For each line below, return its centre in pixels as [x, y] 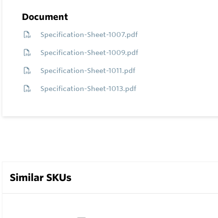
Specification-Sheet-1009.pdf [89, 52]
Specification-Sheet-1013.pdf [88, 88]
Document [45, 16]
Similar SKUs [41, 177]
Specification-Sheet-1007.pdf [89, 34]
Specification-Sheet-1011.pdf [88, 70]
